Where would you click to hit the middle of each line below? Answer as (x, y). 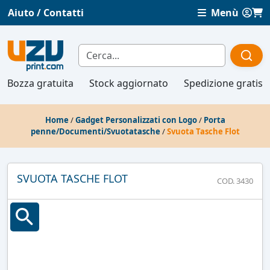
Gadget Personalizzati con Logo (136, 120)
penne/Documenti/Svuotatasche (95, 131)
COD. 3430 (235, 181)
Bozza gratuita (40, 83)
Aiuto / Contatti (46, 13)
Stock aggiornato (129, 83)
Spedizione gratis (223, 83)
